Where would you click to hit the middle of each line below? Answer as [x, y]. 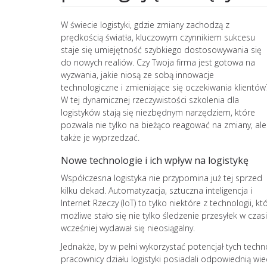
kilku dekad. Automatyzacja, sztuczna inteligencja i [156, 190]
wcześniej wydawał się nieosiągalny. [128, 228]
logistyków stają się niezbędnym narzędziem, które [158, 112]
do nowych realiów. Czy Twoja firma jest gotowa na [158, 62]
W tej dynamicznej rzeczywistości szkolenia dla [150, 100]
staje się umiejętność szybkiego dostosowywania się [161, 49]
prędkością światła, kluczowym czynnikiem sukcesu [158, 37]
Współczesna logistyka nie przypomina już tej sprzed [162, 178]
